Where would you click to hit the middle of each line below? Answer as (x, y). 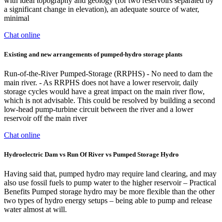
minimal (17, 18)
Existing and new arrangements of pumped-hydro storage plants (93, 54)
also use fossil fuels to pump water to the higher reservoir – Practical (110, 183)
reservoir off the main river (46, 118)
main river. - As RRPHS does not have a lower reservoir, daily (101, 83)
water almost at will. (35, 210)
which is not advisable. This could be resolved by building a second (110, 101)
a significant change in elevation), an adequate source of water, (102, 9)
